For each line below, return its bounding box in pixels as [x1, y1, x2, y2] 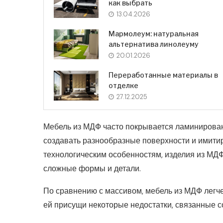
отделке [109, 81, 138, 90]
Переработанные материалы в [109, 71, 218, 80]
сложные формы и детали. [43, 163, 141, 174]
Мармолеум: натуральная [109, 29, 199, 38]
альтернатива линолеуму [109, 40, 199, 49]
